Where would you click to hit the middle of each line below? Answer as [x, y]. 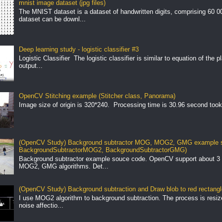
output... [30, 65]
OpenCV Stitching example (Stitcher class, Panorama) [97, 96]
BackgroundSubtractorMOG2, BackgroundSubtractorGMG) [103, 150]
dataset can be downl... [52, 19]
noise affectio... [41, 205]
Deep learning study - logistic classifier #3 [79, 50]
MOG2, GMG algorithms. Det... [63, 166]
